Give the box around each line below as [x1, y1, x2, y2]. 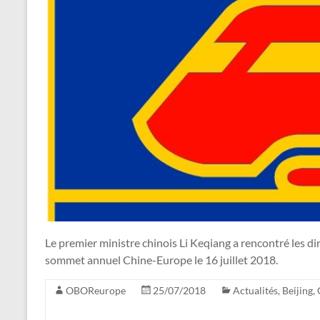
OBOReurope [66, 284, 126, 296]
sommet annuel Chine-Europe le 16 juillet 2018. [45, 252, 278, 266]
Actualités [233, 284, 278, 296]
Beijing [282, 284, 313, 296]
